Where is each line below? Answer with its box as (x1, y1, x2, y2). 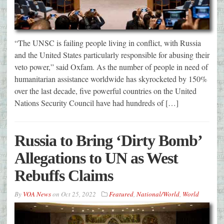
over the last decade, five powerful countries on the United (14, 85, 196, 96)
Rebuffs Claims (14, 166, 113, 185)
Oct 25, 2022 (61, 189, 96, 199)
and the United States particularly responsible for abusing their (14, 49, 209, 60)
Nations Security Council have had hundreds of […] (14, 97, 178, 108)
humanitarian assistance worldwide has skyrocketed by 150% (14, 73, 207, 84)
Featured (109, 189, 133, 199)
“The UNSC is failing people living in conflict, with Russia (14, 37, 201, 48)
